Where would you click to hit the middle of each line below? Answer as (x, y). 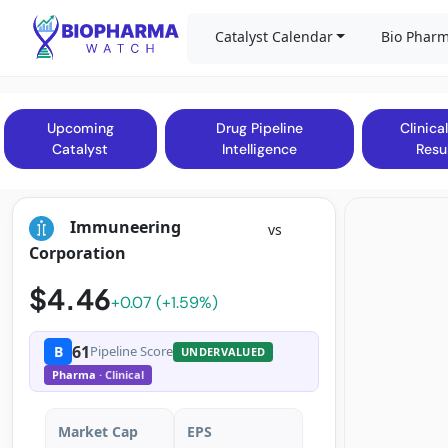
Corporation (77, 253)
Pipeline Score (131, 351)
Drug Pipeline (259, 128)
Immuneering (125, 226)
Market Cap (98, 431)
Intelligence (259, 149)
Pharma (75, 374)
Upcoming (80, 128)
